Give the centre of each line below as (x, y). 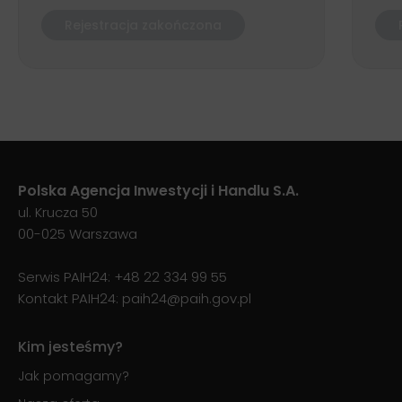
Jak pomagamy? (74, 376)
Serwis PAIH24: (66, 276)
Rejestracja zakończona (143, 25)
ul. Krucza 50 (58, 212)
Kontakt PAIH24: (70, 298)
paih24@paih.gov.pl (187, 298)
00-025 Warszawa (78, 233)
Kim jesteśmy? (70, 346)
